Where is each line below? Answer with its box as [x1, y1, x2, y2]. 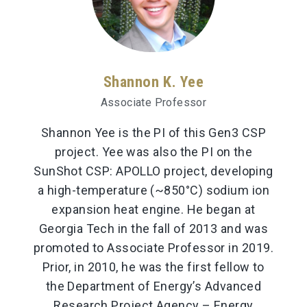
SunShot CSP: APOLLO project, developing [34, 163, 273, 178]
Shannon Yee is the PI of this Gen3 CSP [40, 125, 267, 140]
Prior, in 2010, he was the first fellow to [42, 259, 265, 274]
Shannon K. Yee [103, 72, 204, 90]
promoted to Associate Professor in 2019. [33, 240, 273, 255]
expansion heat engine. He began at [51, 201, 256, 217]
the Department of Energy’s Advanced [45, 278, 262, 293]
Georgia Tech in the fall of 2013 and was [38, 221, 268, 236]
